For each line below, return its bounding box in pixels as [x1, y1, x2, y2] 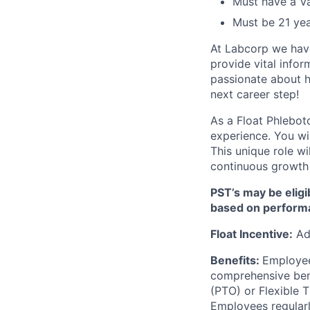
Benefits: [210, 253, 262, 267]
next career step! [210, 86, 299, 101]
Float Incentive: [210, 226, 293, 241]
